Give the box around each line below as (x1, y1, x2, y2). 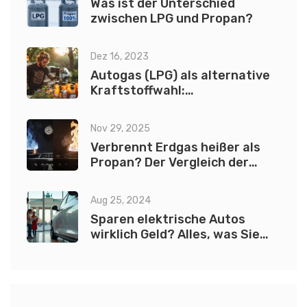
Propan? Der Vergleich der (90, 155, 249, 171)
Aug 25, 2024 (90, 195, 151, 207)
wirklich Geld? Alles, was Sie (90, 227, 260, 243)
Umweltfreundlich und (90, 98, 225, 114)
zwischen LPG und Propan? (90, 11, 253, 27)
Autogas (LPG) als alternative (90, 68, 270, 84)
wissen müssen (90, 242, 183, 258)
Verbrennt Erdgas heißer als (90, 140, 260, 156)
